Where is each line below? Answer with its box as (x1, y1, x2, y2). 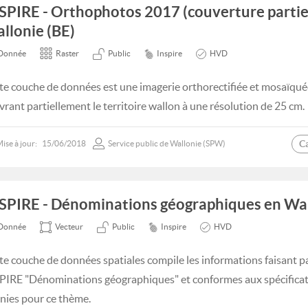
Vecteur (55, 222, 83, 231)
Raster (56, 49, 79, 58)
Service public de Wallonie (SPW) (108, 139, 225, 148)
